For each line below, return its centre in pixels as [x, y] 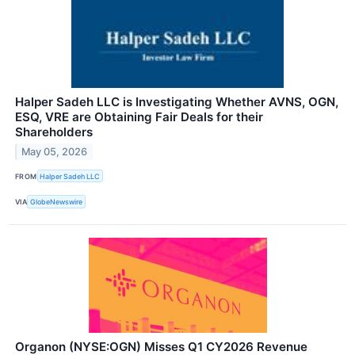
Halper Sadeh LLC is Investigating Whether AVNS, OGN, [177, 102]
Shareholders [54, 132]
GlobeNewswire [57, 201]
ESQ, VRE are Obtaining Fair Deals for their [139, 117]
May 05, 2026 [55, 152]
